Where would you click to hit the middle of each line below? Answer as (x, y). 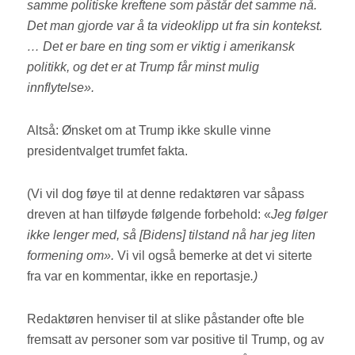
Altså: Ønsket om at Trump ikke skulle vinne (149, 131)
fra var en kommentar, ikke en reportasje (139, 277)
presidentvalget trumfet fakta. (111, 151)
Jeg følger (300, 215)
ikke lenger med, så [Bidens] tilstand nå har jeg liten (172, 235)
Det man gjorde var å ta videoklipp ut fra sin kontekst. (175, 26)
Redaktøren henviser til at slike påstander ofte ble (166, 319)
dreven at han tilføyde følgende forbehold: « (149, 215)
